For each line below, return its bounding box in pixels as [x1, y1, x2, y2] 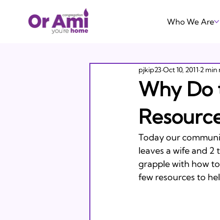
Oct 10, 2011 [163, 65, 198, 74]
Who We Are [166, 17, 214, 27]
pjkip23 [138, 65, 162, 74]
